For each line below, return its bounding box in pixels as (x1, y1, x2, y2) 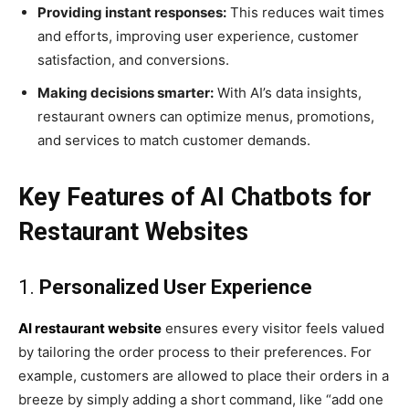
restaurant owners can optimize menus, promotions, (37, 107, 374, 125)
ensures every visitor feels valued (162, 319, 384, 337)
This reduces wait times (226, 3, 384, 21)
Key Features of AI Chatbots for (18, 182, 372, 212)
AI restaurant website (18, 319, 162, 337)
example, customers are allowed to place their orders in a (18, 366, 389, 384)
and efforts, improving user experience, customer (37, 26, 359, 45)
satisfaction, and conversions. (37, 50, 233, 68)
